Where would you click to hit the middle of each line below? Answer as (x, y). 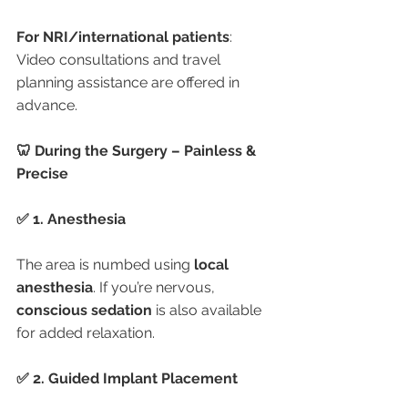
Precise (42, 173)
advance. (47, 105)
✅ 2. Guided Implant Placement (127, 378)
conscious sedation (84, 310)
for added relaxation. (86, 333)
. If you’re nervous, (156, 287)
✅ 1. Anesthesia (71, 219)
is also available (209, 310)
